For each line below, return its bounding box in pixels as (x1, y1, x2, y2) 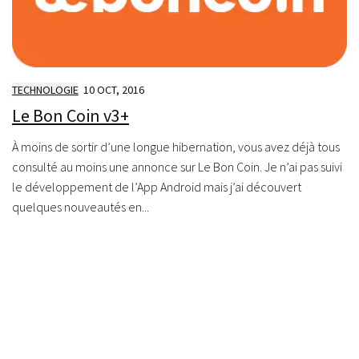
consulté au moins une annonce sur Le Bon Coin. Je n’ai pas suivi (12, 159, 342, 175)
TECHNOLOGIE (12, 83, 79, 97)
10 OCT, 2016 (83, 83, 144, 97)
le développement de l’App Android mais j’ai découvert (12, 179, 301, 196)
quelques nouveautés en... (12, 199, 149, 216)
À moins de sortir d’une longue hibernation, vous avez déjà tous (12, 139, 340, 155)
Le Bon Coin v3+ (12, 104, 129, 127)
